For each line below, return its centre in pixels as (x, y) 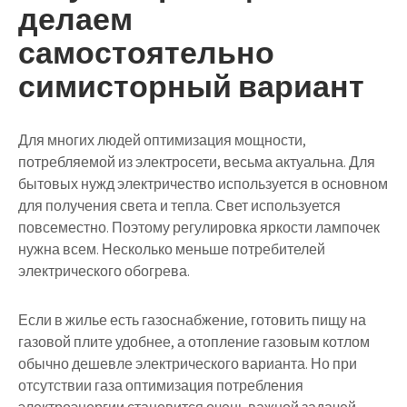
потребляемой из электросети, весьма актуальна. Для (197, 162)
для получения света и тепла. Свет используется (179, 206)
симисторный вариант (191, 86)
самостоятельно (146, 52)
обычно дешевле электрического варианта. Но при (188, 364)
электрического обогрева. (104, 271)
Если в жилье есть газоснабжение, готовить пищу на (192, 320)
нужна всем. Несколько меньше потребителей (172, 249)
